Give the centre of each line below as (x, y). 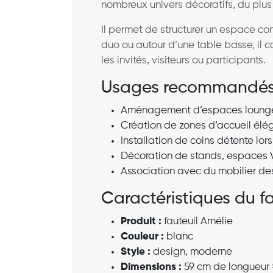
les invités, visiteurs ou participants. (183, 60)
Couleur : (142, 236)
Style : (136, 252)
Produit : (141, 221)
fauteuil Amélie (197, 221)
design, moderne (191, 252)
